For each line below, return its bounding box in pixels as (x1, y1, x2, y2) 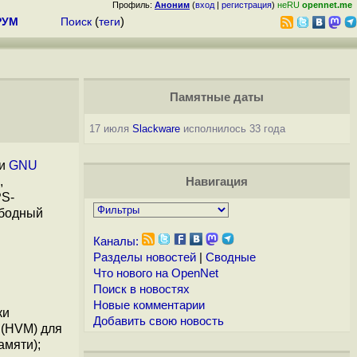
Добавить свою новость (92, 315, 224, 328)
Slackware (131, 123, 180, 135)
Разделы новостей (92, 251, 196, 264)
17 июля (88, 123, 132, 135)
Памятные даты (169, 91, 264, 104)
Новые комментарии (92, 299, 205, 312)
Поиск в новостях (92, 283, 190, 296)
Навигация (185, 175, 248, 188)
